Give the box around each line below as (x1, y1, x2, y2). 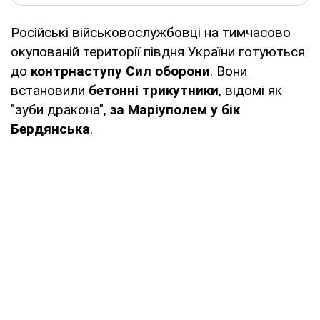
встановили (11, 81, 89, 99)
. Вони (210, 62, 247, 79)
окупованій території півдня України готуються (11, 43, 305, 60)
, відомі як (219, 81, 282, 99)
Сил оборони (126, 62, 210, 79)
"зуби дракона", (11, 101, 110, 118)
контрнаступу (31, 62, 122, 79)
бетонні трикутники (89, 81, 219, 99)
